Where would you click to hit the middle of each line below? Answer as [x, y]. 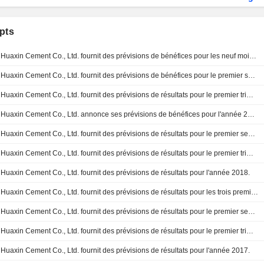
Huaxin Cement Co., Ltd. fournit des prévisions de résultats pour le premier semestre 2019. [252, 134]
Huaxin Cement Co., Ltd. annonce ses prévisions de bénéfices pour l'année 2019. [251, 114]
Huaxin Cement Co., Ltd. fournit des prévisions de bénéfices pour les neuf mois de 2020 [253, 56]
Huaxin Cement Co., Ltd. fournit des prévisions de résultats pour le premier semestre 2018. [252, 212]
